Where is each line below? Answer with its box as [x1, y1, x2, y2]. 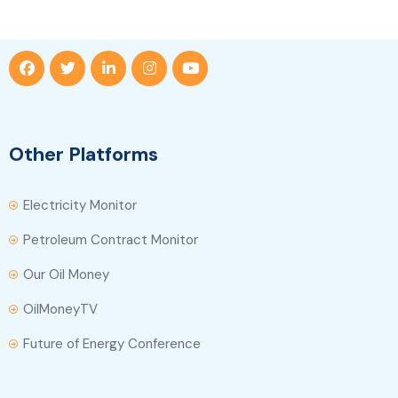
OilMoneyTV [23, 300, 98, 318]
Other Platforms [9, 141, 158, 167]
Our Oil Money [23, 266, 109, 283]
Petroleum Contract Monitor [23, 231, 198, 249]
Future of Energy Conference [23, 335, 201, 353]
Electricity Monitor [23, 196, 137, 214]
